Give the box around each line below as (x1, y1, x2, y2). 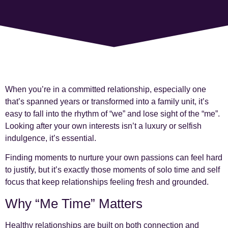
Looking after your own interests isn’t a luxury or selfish (5, 122, 202, 131)
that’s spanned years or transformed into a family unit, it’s (5, 97, 209, 106)
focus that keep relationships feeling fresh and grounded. (5, 178, 209, 187)
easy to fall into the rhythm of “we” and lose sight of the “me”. (5, 109, 220, 119)
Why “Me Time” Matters (5, 195, 142, 211)
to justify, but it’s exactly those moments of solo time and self (5, 165, 220, 175)
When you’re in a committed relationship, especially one (5, 85, 206, 94)
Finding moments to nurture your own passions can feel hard (5, 153, 222, 162)
